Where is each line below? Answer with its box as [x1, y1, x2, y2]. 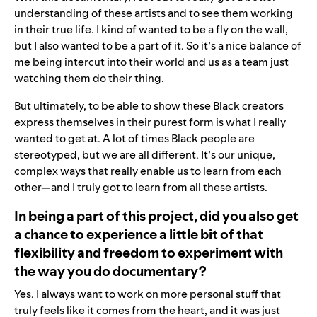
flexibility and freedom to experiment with [14, 243, 283, 262]
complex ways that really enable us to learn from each [14, 163, 282, 178]
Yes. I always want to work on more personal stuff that [14, 286, 281, 301]
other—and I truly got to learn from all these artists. [14, 179, 270, 195]
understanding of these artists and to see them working [14, 5, 293, 21]
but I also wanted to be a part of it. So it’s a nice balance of [14, 38, 301, 53]
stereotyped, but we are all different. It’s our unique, [14, 146, 275, 162]
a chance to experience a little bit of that [14, 224, 263, 243]
